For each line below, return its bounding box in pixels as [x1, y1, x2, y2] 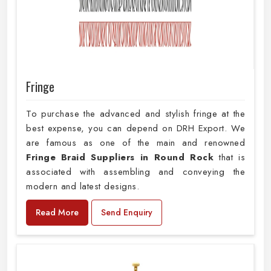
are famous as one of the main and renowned [26, 135, 245, 149]
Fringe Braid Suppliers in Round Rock [26, 150, 220, 164]
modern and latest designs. [26, 179, 139, 193]
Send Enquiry [101, 206, 152, 218]
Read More [36, 206, 79, 218]
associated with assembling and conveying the [26, 165, 245, 178]
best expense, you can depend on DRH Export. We [26, 121, 245, 135]
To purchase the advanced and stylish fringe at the [26, 106, 245, 120]
